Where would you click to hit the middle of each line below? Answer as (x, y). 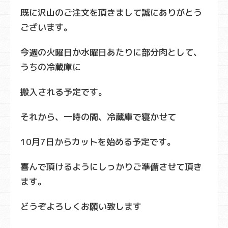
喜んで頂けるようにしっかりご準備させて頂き (111, 167)
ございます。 (46, 27)
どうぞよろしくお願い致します (81, 207)
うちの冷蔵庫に (51, 67)
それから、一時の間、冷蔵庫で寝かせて (98, 117)
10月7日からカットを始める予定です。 (98, 142)
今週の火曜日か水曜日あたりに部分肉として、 (111, 52)
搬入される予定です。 (64, 92)
